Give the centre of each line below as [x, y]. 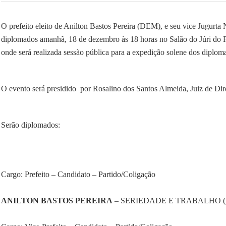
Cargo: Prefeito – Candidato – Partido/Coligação [78, 175]
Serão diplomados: [31, 125]
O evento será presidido [39, 89]
